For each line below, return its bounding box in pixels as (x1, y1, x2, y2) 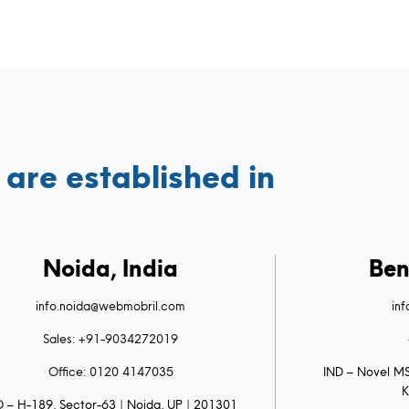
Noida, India (43, 253, 179, 284)
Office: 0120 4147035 (47, 363, 173, 380)
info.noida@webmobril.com (36, 298, 186, 314)
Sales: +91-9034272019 (43, 330, 179, 347)
